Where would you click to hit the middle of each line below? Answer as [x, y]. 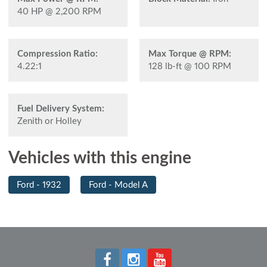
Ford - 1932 [39, 185]
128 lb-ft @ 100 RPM [190, 66]
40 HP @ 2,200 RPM [59, 11]
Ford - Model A [118, 185]
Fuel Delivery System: [61, 108]
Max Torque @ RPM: [190, 54]
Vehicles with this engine [100, 158]
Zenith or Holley [49, 121]
